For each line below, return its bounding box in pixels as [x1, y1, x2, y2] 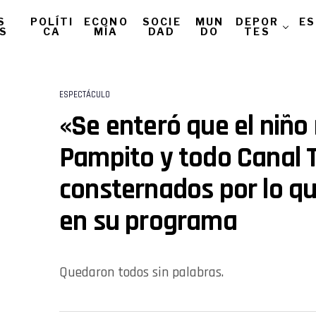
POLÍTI [30, 16, 74, 28]
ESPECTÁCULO [59, 89, 110, 100]
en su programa [59, 204, 237, 240]
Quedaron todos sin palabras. [59, 263, 224, 281]
